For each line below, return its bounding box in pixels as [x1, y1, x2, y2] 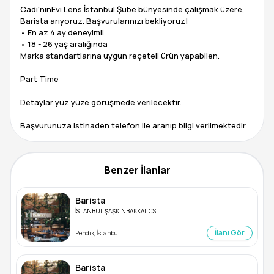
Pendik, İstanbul [75, 228, 120, 237]
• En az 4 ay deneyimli [20, 27, 104, 38]
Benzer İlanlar [103, 163, 171, 177]
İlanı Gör [215, 228, 245, 238]
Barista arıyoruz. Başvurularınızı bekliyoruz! [20, 15, 188, 26]
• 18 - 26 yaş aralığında [20, 39, 108, 50]
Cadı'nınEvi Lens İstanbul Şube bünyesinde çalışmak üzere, [20, 4, 245, 15]
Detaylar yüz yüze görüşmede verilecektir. [20, 97, 182, 108]
